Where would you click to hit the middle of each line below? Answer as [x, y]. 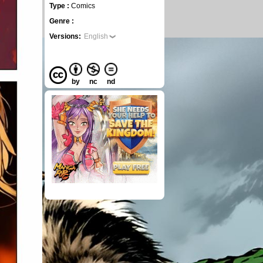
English [96, 36]
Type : [60, 6]
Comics [83, 6]
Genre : [62, 21]
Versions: [65, 36]
